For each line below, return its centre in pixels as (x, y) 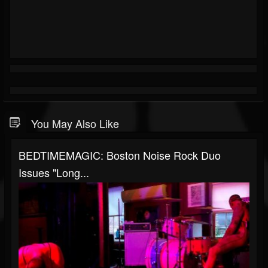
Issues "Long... (54, 172)
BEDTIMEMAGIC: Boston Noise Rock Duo (120, 155)
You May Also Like (75, 123)
